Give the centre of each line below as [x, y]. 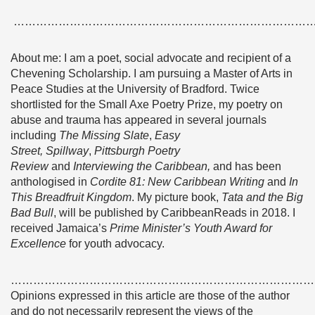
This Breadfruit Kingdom [71, 197]
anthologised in [50, 182]
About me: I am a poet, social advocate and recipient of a [151, 58]
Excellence [38, 244]
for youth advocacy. [115, 244]
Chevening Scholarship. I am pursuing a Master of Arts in [152, 73]
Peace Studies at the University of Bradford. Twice [135, 89]
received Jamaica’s [60, 228]
